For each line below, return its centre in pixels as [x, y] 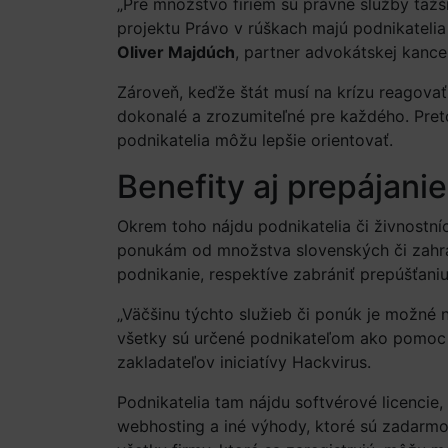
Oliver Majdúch [176, 52]
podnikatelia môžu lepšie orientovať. [255, 140]
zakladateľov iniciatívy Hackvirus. [244, 362]
